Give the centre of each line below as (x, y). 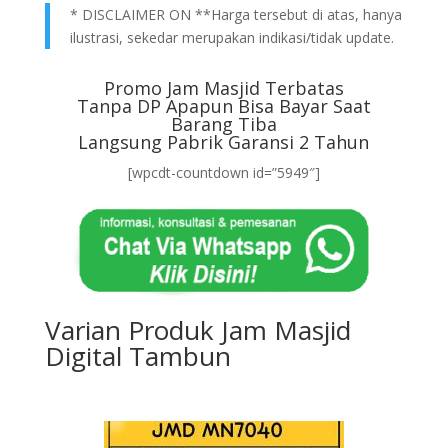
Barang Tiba (223, 124)
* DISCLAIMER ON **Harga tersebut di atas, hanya (235, 14)
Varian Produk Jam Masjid (197, 330)
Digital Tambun (137, 356)
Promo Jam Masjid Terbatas (223, 88)
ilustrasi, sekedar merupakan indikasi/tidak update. (231, 37)
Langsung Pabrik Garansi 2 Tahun (224, 142)
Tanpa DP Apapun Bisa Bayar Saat (223, 106)
